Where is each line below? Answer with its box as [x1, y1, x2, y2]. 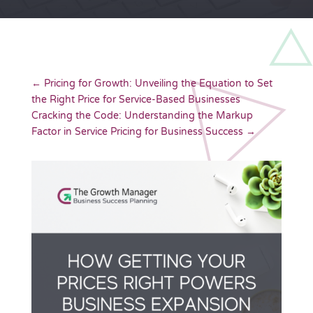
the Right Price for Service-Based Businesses [31, 94, 240, 106]
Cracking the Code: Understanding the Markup [31, 110, 253, 122]
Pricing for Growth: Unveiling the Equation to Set [43, 78, 272, 90]
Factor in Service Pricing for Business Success [31, 126, 243, 138]
